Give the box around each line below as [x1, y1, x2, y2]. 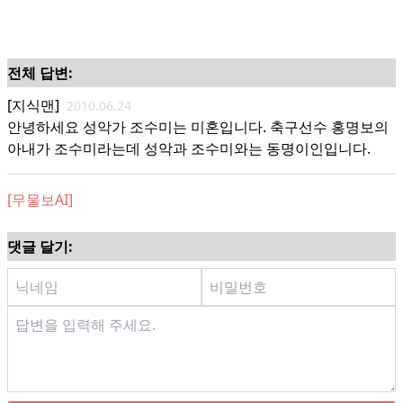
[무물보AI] [7, 190, 73, 210]
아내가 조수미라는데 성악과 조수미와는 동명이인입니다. [7, 139, 371, 158]
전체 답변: [7, 63, 73, 83]
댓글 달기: [7, 237, 73, 256]
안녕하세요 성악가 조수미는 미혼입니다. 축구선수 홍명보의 [7, 117, 389, 137]
